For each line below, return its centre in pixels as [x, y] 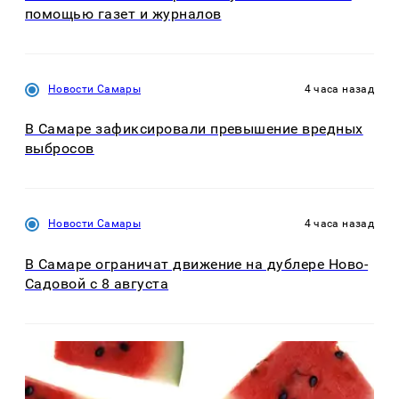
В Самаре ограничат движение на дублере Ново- [197, 264]
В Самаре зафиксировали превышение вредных [194, 129]
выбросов [60, 149]
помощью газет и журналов [123, 13]
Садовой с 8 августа [97, 283]
